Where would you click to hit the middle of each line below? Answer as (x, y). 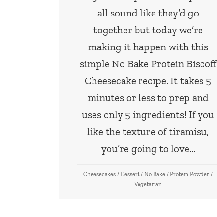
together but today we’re (148, 30)
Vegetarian (148, 184)
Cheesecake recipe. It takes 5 (148, 80)
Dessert (130, 174)
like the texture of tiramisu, (148, 131)
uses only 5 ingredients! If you (148, 114)
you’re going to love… (148, 148)
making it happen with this (148, 46)
